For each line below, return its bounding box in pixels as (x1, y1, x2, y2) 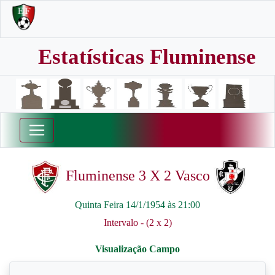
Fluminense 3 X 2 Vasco (61, 168, 214, 184)
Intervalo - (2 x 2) (103, 217, 172, 228)
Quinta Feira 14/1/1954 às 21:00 (75, 199, 200, 210)
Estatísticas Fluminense (38, 45, 256, 69)
